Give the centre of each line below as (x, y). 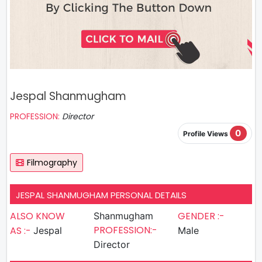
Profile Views (206, 134)
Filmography (52, 162)
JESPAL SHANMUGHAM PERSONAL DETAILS (101, 195)
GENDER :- (201, 216)
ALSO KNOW (37, 216)
